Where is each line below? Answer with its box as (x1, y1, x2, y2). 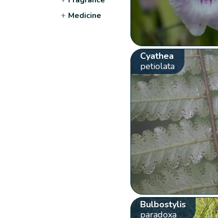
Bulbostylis (140, 198, 186, 210)
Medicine (68, 10, 102, 21)
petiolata (140, 60, 175, 72)
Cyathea (140, 50, 174, 62)
